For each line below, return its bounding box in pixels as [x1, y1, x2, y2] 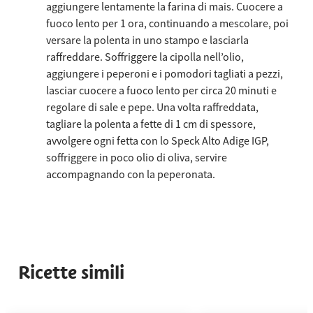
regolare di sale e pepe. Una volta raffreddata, [45, 99, 259, 114]
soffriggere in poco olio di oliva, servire [45, 150, 227, 164]
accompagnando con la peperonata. [45, 166, 215, 181]
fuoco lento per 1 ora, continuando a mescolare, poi [45, 15, 289, 30]
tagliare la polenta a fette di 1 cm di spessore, [45, 116, 256, 131]
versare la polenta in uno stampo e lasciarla [45, 32, 249, 47]
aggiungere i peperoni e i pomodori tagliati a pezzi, [45, 66, 283, 80]
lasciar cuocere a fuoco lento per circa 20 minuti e [45, 82, 277, 97]
